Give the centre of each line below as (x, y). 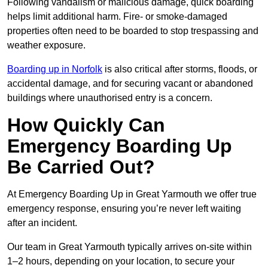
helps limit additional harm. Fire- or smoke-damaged (117, 17)
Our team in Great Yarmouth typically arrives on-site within (130, 247)
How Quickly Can (86, 125)
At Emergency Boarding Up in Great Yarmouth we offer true (132, 194)
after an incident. (42, 223)
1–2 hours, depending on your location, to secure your (121, 261)
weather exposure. (46, 45)
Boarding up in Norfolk (55, 69)
